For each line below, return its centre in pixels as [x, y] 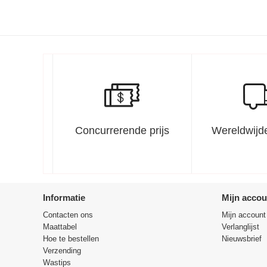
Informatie [64, 198]
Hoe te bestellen [71, 239]
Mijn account [244, 215]
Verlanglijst [240, 227]
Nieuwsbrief [242, 239]
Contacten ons [68, 215]
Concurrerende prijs [122, 131]
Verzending [62, 251]
